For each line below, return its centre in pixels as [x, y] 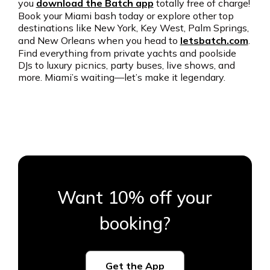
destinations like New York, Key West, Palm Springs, [133, 27]
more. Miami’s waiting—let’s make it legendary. [121, 77]
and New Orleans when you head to [99, 40]
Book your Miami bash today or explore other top [126, 15]
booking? [135, 223]
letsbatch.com [214, 40]
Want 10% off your [135, 197]
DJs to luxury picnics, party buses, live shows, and [126, 65]
